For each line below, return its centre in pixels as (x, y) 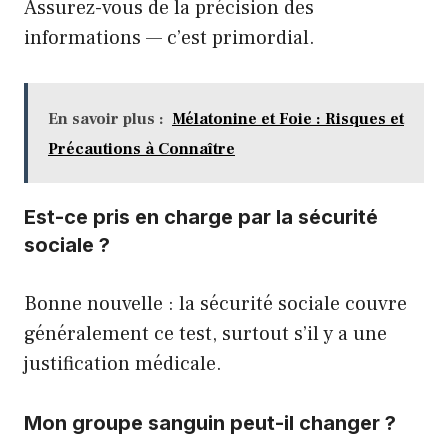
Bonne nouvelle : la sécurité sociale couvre (215, 304)
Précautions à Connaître (141, 149)
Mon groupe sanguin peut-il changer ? (210, 423)
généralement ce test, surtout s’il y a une (205, 334)
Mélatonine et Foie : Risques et (288, 119)
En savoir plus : (106, 119)
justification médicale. (123, 364)
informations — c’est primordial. (169, 38)
